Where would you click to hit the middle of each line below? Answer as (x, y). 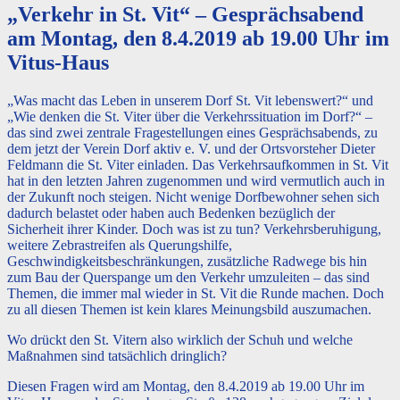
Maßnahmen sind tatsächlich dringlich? (117, 355)
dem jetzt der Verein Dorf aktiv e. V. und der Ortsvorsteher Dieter (191, 148)
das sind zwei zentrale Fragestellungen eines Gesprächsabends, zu (192, 132)
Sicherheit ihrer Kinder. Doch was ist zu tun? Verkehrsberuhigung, (194, 229)
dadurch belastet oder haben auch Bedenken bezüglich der (171, 212)
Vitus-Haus (58, 62)
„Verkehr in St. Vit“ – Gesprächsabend (185, 14)
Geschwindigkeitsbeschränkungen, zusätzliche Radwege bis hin (187, 261)
